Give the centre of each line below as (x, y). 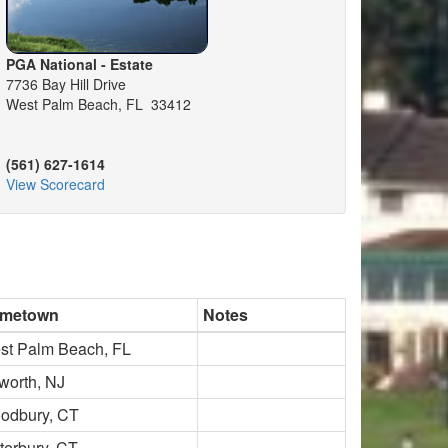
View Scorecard (55, 184)
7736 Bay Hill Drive (66, 84)
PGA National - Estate (79, 64)
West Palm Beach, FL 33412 (98, 104)
